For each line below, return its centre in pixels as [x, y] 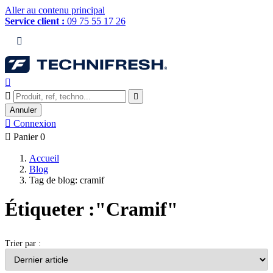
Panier [26, 137]
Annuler [23, 110]
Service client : [35, 21]
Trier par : [23, 243]
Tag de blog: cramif [67, 180]
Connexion [35, 123]
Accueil [44, 158]
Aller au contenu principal [55, 10]
